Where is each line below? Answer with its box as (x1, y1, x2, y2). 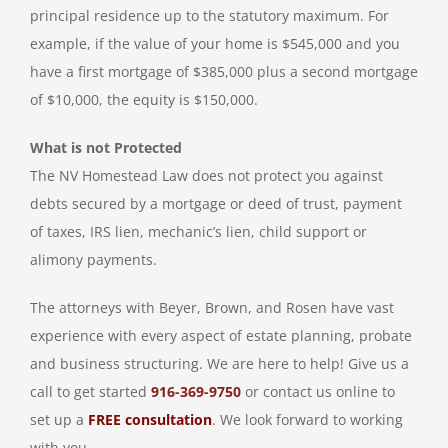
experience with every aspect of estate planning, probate (30, 326, 412, 346)
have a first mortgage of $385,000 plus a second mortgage (30, 62, 418, 82)
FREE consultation (88, 410, 212, 430)
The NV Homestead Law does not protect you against (30, 166, 383, 186)
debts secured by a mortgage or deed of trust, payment (30, 194, 402, 214)
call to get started (30, 382, 151, 402)
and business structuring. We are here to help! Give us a (30, 354, 409, 374)
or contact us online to (241, 382, 395, 402)
